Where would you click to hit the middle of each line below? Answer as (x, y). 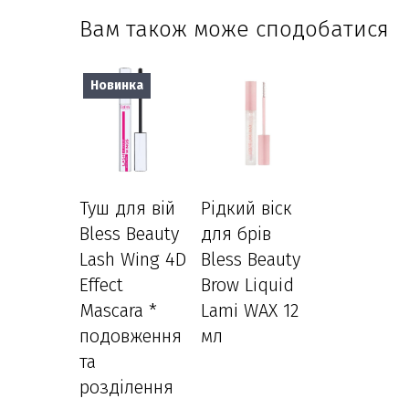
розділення (126, 388)
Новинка (117, 86)
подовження (131, 336)
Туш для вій (127, 209)
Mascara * (118, 311)
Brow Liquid (247, 285)
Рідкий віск (246, 209)
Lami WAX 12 (250, 311)
